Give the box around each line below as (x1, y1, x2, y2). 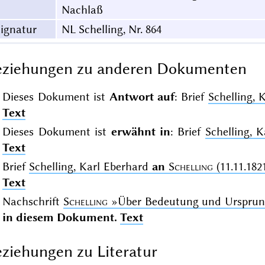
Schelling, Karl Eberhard (29, 159, 153, 173)
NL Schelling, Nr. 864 (61, 22, 161, 37)
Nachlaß (61, 3, 103, 17)
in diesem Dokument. (2, 210, 117, 224)
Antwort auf (109, 89, 175, 104)
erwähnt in (111, 124, 171, 138)
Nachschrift (2, 194, 63, 208)
